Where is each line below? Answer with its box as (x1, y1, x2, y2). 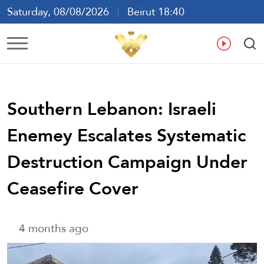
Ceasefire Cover (7, 171, 138, 204)
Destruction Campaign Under (7, 145, 247, 178)
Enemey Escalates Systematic (7, 118, 246, 151)
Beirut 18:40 (118, 2, 184, 21)
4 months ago (19, 217, 88, 239)
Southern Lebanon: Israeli (7, 92, 216, 125)
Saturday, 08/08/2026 (7, 2, 118, 21)
